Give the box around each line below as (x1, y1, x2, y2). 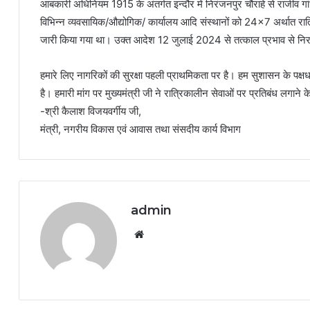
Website (147, 227, 186, 240)
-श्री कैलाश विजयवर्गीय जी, (40, 104, 141, 118)
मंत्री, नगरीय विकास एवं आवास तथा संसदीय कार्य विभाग (40, 122, 241, 136)
